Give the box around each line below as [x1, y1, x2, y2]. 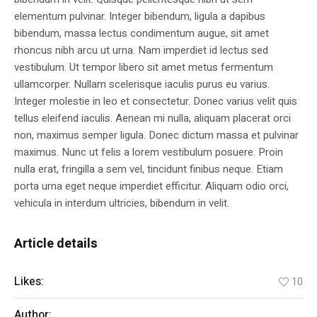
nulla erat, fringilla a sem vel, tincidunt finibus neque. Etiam [14, 161, 283, 178]
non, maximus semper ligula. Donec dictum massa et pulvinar [14, 127, 299, 144]
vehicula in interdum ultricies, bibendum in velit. [14, 195, 229, 212]
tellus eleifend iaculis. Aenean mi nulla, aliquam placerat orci [14, 110, 291, 127]
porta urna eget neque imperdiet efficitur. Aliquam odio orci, [14, 178, 289, 195]
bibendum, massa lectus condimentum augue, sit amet [14, 25, 269, 42]
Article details [14, 234, 98, 254]
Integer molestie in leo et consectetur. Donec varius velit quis [14, 93, 297, 110]
